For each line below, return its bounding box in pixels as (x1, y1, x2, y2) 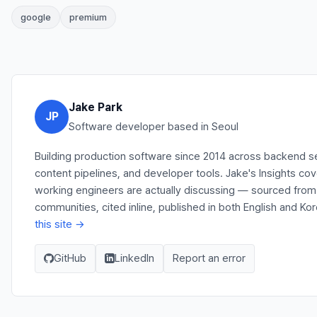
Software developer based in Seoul (69, 120, 238, 133)
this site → (35, 217, 85, 231)
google (21, 11, 51, 23)
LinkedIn (115, 251, 154, 265)
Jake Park (69, 100, 122, 114)
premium (69, 11, 107, 23)
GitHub (54, 251, 86, 265)
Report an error (173, 251, 246, 265)
